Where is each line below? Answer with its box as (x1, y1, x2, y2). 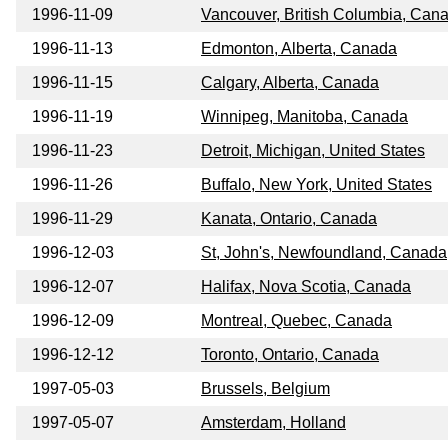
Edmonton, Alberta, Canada (201, 40, 397, 58)
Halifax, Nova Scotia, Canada (201, 278, 411, 296)
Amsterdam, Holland (201, 414, 346, 432)
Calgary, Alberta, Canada (201, 74, 379, 92)
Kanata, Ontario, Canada (201, 210, 377, 228)
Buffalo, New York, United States (201, 176, 432, 194)
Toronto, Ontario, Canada (201, 346, 379, 364)
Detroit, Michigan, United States (201, 142, 425, 160)
